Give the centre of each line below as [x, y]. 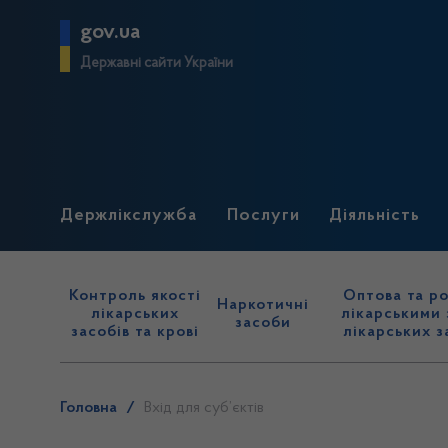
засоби [263, 323]
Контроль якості [135, 296]
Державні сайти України [156, 63]
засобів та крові [135, 332]
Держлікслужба [128, 216]
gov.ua [110, 32]
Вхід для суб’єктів [204, 408]
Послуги [263, 216]
